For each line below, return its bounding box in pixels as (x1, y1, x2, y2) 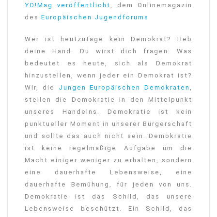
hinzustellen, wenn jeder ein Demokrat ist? (25, 72, 192, 79)
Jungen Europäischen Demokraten (54, 84, 190, 92)
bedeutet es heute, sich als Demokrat (25, 60, 192, 67)
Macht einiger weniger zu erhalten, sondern (25, 156, 192, 164)
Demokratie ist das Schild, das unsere (25, 193, 192, 201)
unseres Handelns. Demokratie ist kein (25, 108, 192, 116)
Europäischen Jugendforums (39, 14, 149, 21)
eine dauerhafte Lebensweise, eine (25, 169, 192, 176)
